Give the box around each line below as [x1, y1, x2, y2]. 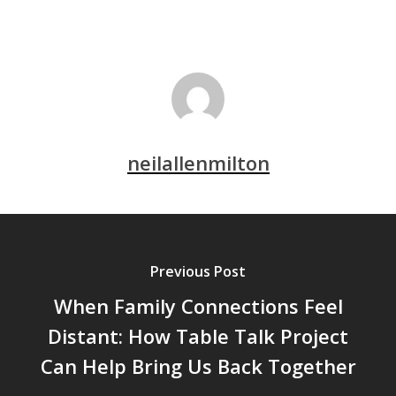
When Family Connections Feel [53, 293, 343, 320]
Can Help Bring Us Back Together [40, 353, 356, 380]
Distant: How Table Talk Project [48, 323, 348, 350]
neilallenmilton [126, 148, 270, 176]
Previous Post [150, 262, 246, 282]
